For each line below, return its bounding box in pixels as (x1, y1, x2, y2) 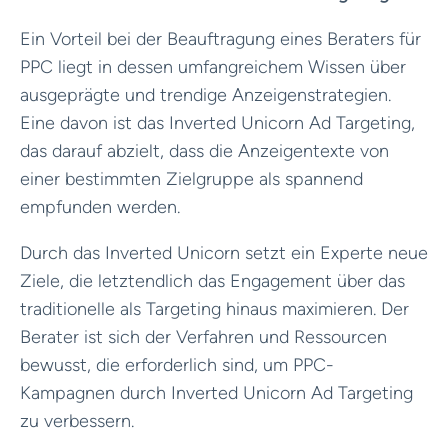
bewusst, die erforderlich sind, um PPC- (20, 353, 334, 376)
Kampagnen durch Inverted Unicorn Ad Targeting (20, 381, 413, 404)
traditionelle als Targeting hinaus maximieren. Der (20, 297, 409, 320)
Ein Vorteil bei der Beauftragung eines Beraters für (20, 27, 421, 50)
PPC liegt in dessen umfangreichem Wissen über (20, 55, 406, 78)
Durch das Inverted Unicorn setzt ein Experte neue (20, 241, 428, 264)
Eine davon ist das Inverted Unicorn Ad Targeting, (20, 111, 415, 134)
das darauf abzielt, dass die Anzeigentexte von (20, 139, 389, 162)
